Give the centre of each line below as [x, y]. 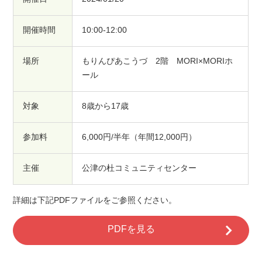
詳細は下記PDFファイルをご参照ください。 [95, 200]
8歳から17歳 [106, 106]
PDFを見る [131, 229]
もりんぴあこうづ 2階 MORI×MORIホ [158, 61]
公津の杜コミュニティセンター [139, 168]
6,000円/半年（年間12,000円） [139, 137]
